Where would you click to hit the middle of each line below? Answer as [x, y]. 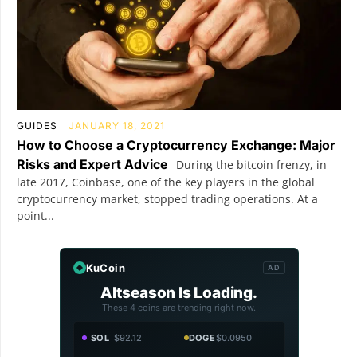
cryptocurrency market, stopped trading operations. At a [167, 198]
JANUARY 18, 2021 [117, 125]
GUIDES [37, 125]
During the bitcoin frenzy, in [250, 164]
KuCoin [105, 267]
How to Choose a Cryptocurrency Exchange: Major [176, 145]
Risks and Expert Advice [92, 164]
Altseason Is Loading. [179, 292]
